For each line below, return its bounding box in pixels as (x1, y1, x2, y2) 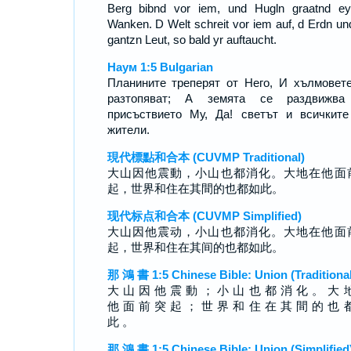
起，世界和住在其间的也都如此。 (107, 241, 284, 254)
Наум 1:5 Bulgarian (107, 60, 213, 74)
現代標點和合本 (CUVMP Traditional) (107, 150, 305, 164)
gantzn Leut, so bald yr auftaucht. (107, 33, 277, 46)
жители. (107, 123, 150, 136)
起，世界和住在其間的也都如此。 (107, 182, 284, 195)
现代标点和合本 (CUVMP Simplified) (107, 209, 302, 223)
